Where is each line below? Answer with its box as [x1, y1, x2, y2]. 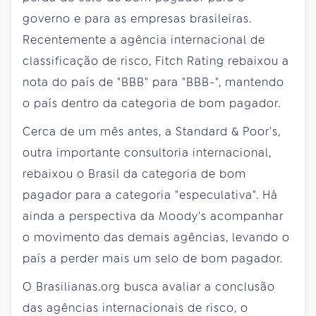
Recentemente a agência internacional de [23, 32, 265, 47]
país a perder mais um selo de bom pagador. [23, 250, 283, 266]
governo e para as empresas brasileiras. [23, 11, 252, 26]
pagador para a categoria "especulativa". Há [23, 187, 278, 202]
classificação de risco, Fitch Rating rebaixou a [23, 53, 289, 68]
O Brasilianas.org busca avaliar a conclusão [23, 279, 275, 294]
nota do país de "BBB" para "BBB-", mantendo [23, 74, 284, 90]
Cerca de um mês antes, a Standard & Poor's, [23, 123, 281, 139]
